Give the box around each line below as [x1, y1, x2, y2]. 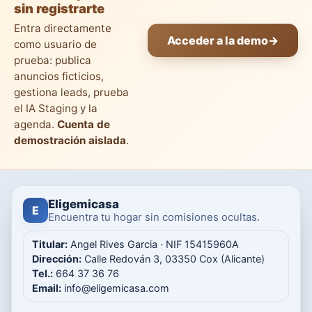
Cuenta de [57, 118, 110, 131]
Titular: [32, 238, 68, 250]
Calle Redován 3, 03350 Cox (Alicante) [81, 253, 265, 265]
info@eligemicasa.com [64, 282, 169, 294]
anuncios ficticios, [14, 70, 104, 83]
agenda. [14, 118, 57, 131]
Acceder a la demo [167, 33, 268, 47]
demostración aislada [14, 134, 126, 147]
